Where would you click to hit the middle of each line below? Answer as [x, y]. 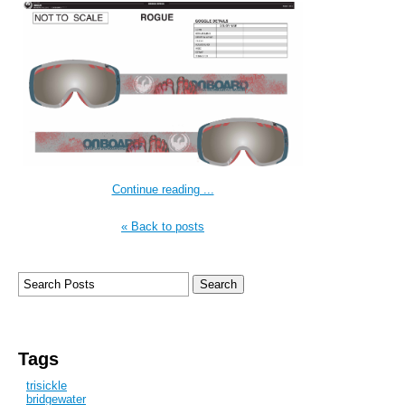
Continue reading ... [163, 190]
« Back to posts [163, 227]
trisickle [47, 386]
